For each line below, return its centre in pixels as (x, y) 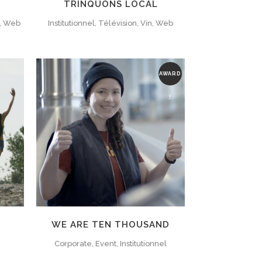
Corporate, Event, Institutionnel (111, 244)
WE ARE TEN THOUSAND (111, 225)
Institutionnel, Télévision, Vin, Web (111, 23)
